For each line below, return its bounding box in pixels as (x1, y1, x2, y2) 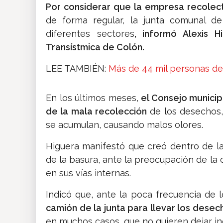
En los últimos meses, (46, 93, 141, 104)
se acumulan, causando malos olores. (46, 119, 203, 130)
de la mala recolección (46, 106, 147, 117)
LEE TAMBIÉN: (46, 63, 109, 74)
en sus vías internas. (46, 168, 131, 179)
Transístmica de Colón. (46, 42, 144, 53)
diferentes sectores (46, 28, 134, 39)
